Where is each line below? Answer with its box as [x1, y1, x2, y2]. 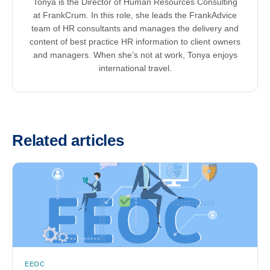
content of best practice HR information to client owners [30, 37, 240, 46]
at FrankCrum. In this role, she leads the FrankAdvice [33, 10, 237, 20]
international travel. [98, 63, 172, 73]
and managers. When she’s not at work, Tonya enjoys [33, 50, 237, 60]
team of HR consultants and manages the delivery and [31, 24, 239, 33]
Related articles [12, 131, 124, 149]
